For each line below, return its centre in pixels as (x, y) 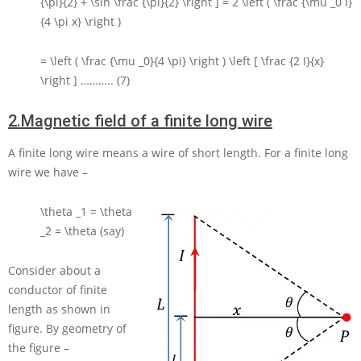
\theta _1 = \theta (86, 212)
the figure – (39, 348)
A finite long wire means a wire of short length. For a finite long (178, 153)
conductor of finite (58, 290)
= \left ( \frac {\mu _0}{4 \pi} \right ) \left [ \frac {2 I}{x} (182, 61)
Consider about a (54, 271)
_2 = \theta (70, 231)
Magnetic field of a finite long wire (147, 121)
